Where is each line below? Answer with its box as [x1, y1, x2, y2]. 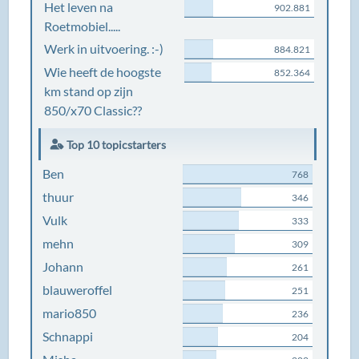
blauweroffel [42, 282, 113, 297]
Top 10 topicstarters [64, 138, 167, 151]
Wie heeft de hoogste [44, 64, 162, 79]
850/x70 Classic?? [44, 103, 143, 118]
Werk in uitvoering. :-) [44, 41, 164, 56]
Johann [42, 259, 84, 274]
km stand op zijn [44, 83, 134, 99]
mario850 [42, 305, 97, 321]
